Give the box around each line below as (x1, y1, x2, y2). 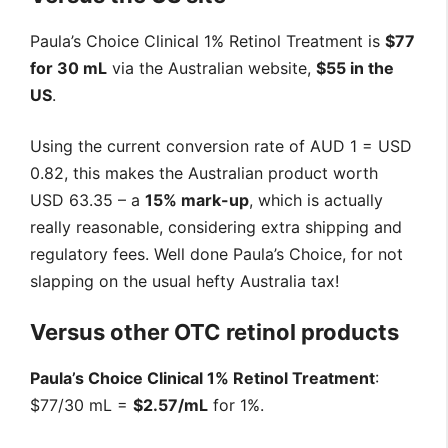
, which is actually (249, 190, 383, 211)
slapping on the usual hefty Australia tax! (30, 271, 339, 292)
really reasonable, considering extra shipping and (30, 217, 402, 238)
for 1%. (208, 395, 264, 416)
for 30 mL (30, 58, 107, 79)
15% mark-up (145, 190, 249, 211)
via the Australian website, (107, 58, 316, 79)
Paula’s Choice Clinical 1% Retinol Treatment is (30, 31, 385, 52)
